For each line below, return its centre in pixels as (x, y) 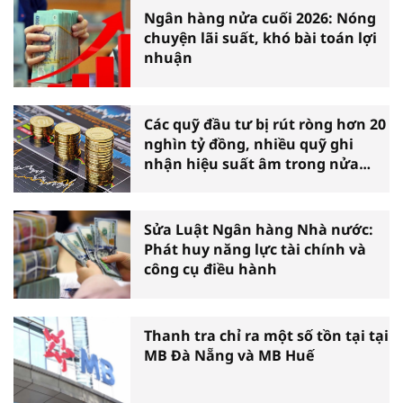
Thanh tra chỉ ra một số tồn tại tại (266, 335)
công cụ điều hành (210, 269)
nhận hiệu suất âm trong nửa (251, 163)
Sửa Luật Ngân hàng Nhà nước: (259, 230)
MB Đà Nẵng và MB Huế (229, 355)
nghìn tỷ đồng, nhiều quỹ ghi (249, 143)
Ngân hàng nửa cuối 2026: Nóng (260, 18)
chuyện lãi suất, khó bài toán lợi (260, 38)
